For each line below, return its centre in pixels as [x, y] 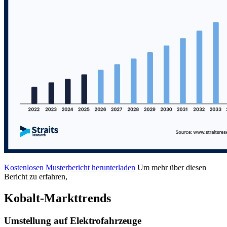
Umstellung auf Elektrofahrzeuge [73, 220]
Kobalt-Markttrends [58, 198]
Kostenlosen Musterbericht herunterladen [70, 168]
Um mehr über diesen [172, 168]
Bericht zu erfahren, [36, 177]
